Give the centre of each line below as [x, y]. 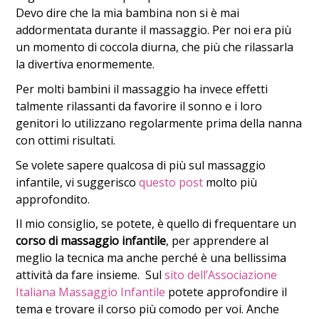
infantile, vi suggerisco [78, 182]
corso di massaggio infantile [91, 241]
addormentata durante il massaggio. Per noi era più [154, 30]
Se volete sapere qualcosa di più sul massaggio [141, 165]
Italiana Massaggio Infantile [91, 292]
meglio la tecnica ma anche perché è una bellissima [151, 258]
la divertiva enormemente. [85, 64]
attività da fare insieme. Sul [90, 275]
